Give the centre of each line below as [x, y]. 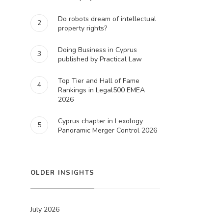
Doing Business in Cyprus [97, 50]
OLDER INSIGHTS [63, 173]
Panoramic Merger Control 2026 [108, 130]
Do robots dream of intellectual [107, 19]
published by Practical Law [100, 59]
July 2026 [45, 209]
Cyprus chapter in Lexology [100, 121]
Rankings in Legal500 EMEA [101, 90]
